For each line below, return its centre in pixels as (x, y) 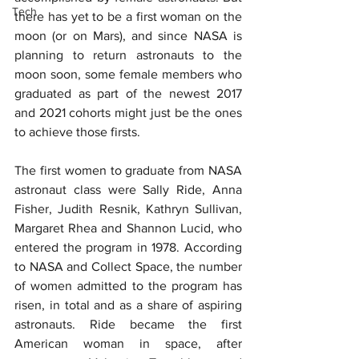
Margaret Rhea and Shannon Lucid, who (128, 228)
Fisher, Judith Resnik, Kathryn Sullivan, (128, 209)
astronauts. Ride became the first (128, 324)
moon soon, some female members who (128, 74)
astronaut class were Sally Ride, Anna (128, 190)
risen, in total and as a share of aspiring (128, 305)
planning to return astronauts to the (128, 55)
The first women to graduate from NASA (128, 170)
